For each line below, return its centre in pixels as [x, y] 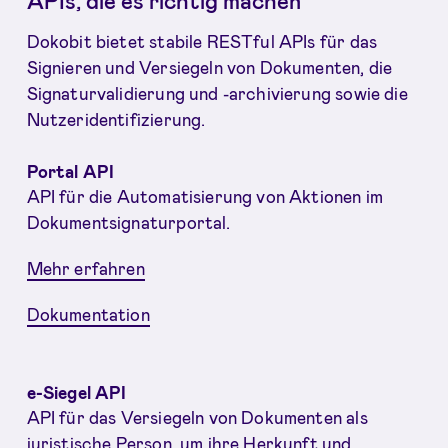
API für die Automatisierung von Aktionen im [205, 196]
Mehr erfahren [85, 267]
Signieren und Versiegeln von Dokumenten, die [209, 67]
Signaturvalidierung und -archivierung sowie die [217, 93]
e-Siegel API [76, 391]
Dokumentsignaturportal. [128, 222]
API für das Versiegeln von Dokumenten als [197, 416]
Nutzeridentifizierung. [116, 119]
